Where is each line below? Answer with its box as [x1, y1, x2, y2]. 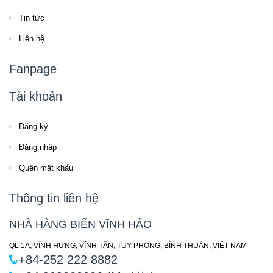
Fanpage [9, 62, 57, 76]
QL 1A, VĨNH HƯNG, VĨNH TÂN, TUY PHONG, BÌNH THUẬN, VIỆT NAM [9, 241, 247, 250]
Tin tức [19, 13, 44, 23]
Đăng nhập [19, 143, 57, 152]
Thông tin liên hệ [9, 191, 99, 205]
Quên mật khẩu [19, 163, 73, 173]
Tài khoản [9, 90, 62, 104]
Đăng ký [19, 122, 48, 132]
